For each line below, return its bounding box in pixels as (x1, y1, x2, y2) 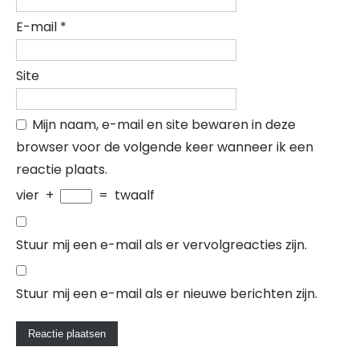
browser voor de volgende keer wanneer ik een (16, 138, 313, 156)
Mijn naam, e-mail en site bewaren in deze (32, 115, 296, 134)
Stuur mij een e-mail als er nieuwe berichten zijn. (16, 284, 317, 303)
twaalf (115, 186, 155, 204)
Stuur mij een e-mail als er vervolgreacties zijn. (16, 236, 307, 254)
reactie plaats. (16, 160, 107, 179)
